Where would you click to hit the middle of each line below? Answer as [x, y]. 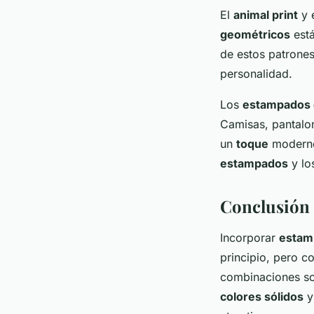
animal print [266, 14]
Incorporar [250, 237]
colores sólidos [262, 296]
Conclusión [265, 206]
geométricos [255, 34]
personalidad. [256, 73]
